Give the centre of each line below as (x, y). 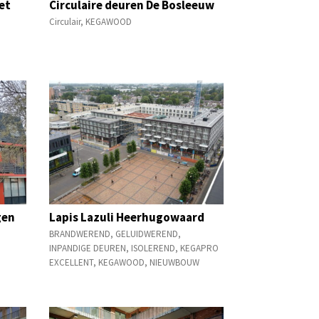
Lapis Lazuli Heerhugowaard (126, 217)
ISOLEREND (153, 248)
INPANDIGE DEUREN (87, 248)
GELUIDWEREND (146, 234)
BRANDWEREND (79, 234)
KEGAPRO (199, 248)
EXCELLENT (71, 262)
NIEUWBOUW (174, 262)
